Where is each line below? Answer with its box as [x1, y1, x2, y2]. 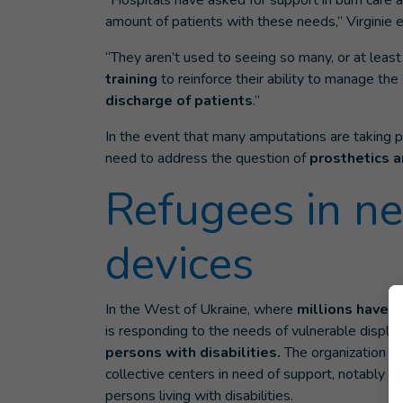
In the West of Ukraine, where [105, 300, 297, 319]
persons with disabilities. [105, 343, 281, 363]
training [105, 69, 157, 89]
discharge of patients [105, 91, 253, 111]
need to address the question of [105, 148, 309, 168]
